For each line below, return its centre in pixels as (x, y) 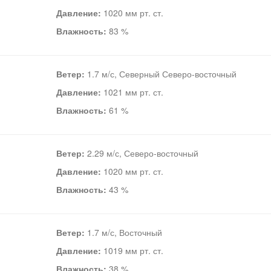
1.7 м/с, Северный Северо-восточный (160, 74)
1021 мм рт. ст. (132, 92)
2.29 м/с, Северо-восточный (141, 153)
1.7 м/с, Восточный (123, 232)
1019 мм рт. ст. (132, 250)
